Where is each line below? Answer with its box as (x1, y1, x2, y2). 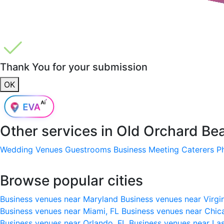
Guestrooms (65, 144, 111, 154)
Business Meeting (113, 144, 179, 154)
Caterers (181, 144, 214, 154)
